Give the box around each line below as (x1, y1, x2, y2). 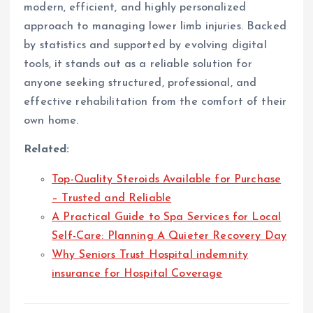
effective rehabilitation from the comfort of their (24, 96, 287, 108)
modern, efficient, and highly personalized (24, 1, 246, 13)
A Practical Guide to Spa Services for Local (52, 211, 282, 223)
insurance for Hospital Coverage (52, 268, 223, 279)
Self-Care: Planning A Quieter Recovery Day (52, 230, 286, 242)
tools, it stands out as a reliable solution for (24, 58, 252, 70)
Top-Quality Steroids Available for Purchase (52, 173, 282, 185)
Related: (24, 143, 70, 155)
